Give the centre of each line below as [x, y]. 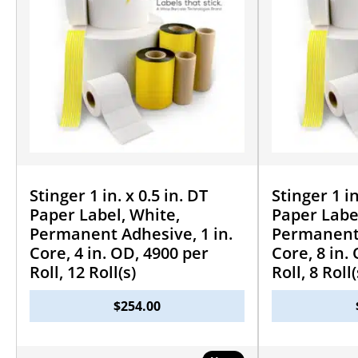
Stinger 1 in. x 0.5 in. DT [119, 195]
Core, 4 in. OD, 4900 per [119, 253]
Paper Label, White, [105, 214]
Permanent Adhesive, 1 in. [131, 233]
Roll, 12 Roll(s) [83, 272]
